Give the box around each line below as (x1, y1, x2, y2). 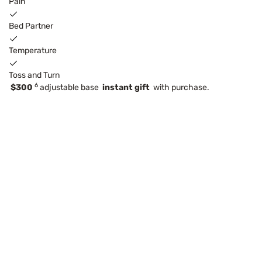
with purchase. (150, 82, 209, 93)
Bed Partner (9, 21, 53, 32)
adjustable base (38, 82, 102, 93)
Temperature (9, 46, 57, 56)
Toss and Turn (9, 70, 60, 81)
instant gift (102, 82, 150, 93)
